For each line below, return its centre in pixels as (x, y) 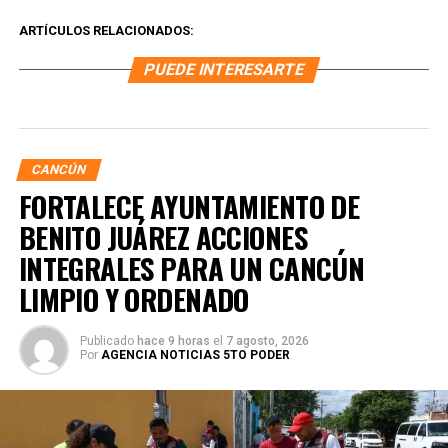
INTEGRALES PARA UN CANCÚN (191, 268)
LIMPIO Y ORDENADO (133, 299)
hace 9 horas (173, 341)
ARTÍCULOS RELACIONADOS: (106, 31)
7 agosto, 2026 (267, 341)
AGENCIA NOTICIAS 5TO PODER (195, 355)
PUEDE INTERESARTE (224, 70)
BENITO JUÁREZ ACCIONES (162, 237)
